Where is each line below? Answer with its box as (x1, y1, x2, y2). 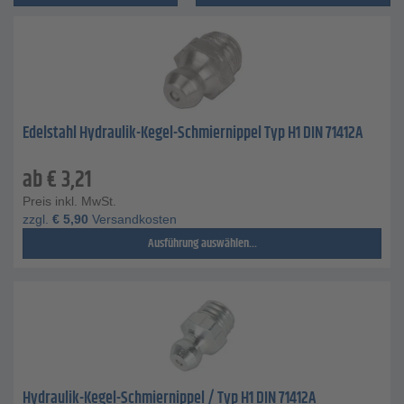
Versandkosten (88, 212, 177, 226)
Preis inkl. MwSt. (23, 194, 116, 208)
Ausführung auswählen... (147, 234, 257, 253)
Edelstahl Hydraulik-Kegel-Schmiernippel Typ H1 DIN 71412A (23, 121, 363, 146)
